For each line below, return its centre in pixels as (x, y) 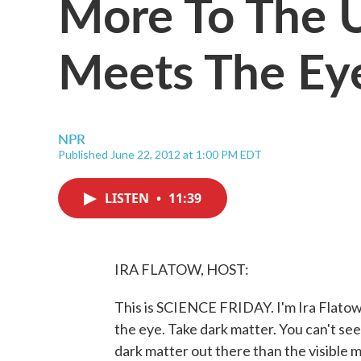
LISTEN (129, 198)
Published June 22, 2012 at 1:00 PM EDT (160, 154)
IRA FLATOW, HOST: (182, 269)
